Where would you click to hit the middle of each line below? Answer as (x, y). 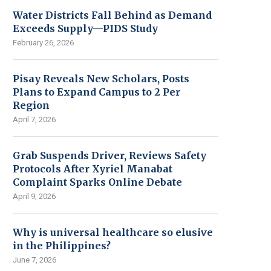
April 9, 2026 (34, 196)
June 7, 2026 (34, 260)
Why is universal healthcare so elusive (113, 232)
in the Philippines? (62, 246)
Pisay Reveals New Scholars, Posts (101, 79)
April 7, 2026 (34, 119)
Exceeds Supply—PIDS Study (85, 28)
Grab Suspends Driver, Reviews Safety (109, 155)
